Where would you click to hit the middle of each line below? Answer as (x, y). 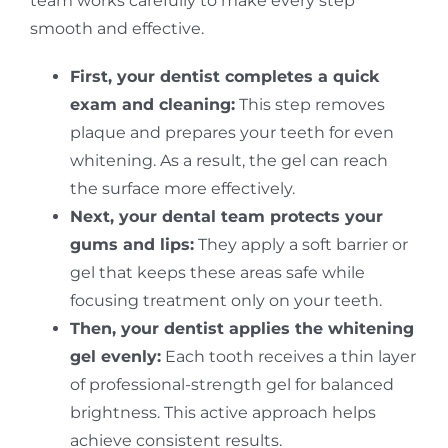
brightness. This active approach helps (222, 412)
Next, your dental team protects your (226, 216)
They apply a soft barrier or (300, 244)
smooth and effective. (116, 28)
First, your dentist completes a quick (224, 76)
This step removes (309, 104)
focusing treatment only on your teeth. (225, 300)
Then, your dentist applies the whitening (241, 328)
